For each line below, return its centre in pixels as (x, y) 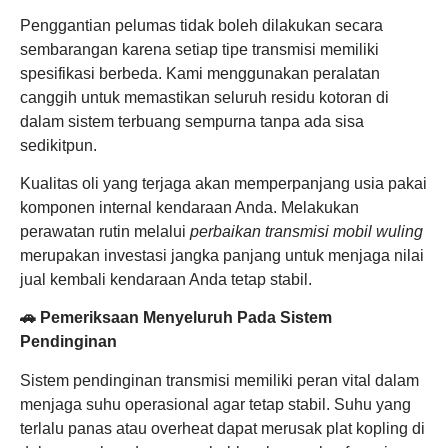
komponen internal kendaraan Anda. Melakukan (189, 207)
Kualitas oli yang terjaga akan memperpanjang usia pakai (223, 183)
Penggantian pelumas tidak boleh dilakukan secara (201, 25)
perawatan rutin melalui (105, 231)
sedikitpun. (58, 145)
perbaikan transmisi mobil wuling (306, 231)
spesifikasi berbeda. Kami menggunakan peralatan (200, 73)
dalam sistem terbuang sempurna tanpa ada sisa (192, 121)
